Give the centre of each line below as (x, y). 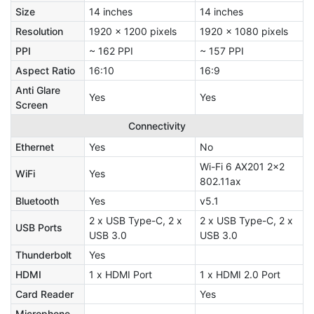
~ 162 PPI (111, 50)
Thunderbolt (43, 254)
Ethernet (35, 146)
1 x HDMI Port (121, 274)
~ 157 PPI (222, 50)
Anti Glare (38, 90)
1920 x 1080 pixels (244, 31)
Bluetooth (37, 200)
